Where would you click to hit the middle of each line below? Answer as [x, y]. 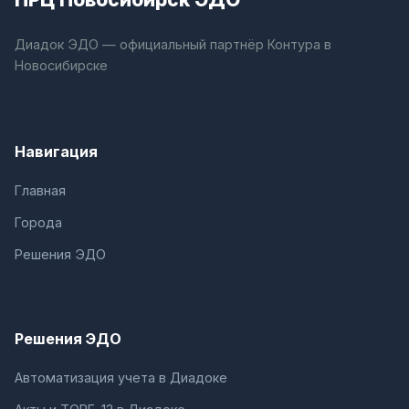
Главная [40, 190]
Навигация [56, 151]
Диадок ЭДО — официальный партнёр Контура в [173, 44]
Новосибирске [61, 65]
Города [38, 222]
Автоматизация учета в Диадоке [121, 377]
